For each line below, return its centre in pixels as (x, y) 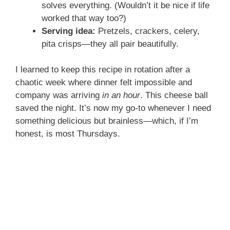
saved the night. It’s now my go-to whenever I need (113, 108)
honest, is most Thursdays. (68, 134)
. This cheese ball (174, 95)
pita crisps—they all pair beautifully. (110, 44)
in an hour (121, 95)
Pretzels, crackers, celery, (148, 31)
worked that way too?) (84, 18)
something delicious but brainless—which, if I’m (107, 121)
